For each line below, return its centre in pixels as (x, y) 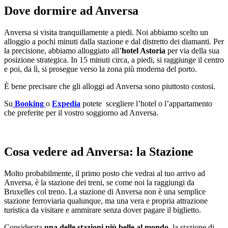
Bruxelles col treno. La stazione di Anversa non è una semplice (105, 192)
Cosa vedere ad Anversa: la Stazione (99, 152)
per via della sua (193, 51)
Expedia (66, 104)
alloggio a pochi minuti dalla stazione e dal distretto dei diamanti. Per (114, 42)
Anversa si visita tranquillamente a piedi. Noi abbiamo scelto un (106, 33)
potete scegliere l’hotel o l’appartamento (147, 104)
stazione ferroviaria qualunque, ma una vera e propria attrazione (106, 201)
